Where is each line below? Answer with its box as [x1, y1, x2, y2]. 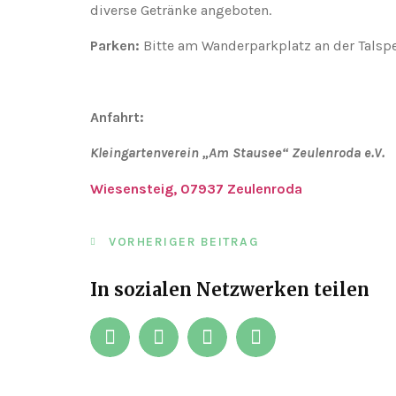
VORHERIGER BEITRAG [109, 234, 259, 250]
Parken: [90, 37, 140, 55]
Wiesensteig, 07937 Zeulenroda [90, 179, 302, 197]
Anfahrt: [90, 108, 144, 126]
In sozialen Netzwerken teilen [90, 278, 369, 301]
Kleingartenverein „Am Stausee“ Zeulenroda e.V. [90, 144, 385, 162]
